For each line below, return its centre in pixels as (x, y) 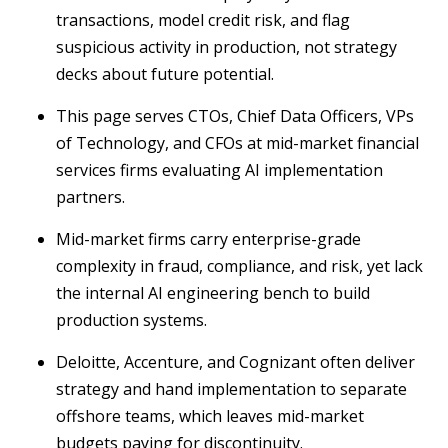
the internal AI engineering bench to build (213, 293)
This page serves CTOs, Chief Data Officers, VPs (235, 116)
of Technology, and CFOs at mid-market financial (237, 143)
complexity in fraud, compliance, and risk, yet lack (239, 266)
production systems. (131, 320)
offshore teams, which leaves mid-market (210, 416)
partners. (90, 197)
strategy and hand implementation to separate (231, 389)
